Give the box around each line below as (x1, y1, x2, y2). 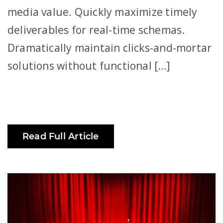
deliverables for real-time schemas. (7, 22, 185, 37)
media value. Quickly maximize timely (7, 4, 198, 19)
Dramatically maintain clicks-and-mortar (7, 40, 212, 55)
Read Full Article (22, 130, 99, 142)
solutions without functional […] (7, 58, 170, 73)
